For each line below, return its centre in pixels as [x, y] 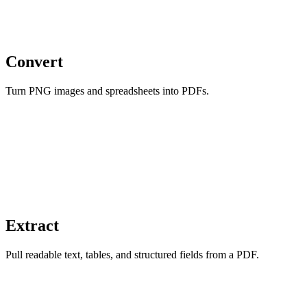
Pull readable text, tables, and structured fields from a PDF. [132, 255]
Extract [32, 226]
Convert [34, 62]
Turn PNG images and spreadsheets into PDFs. [107, 91]
